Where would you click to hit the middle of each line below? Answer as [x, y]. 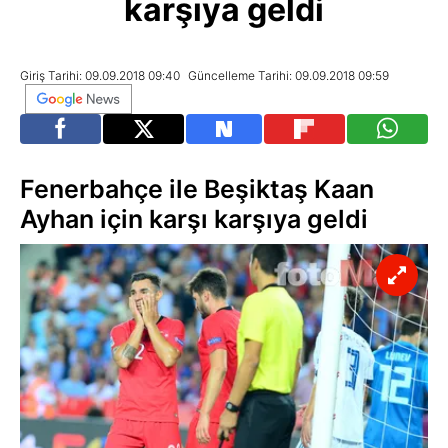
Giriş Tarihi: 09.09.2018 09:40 [101, 75]
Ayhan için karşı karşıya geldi [194, 219]
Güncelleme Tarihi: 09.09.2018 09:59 [288, 75]
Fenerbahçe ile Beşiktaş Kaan [197, 189]
